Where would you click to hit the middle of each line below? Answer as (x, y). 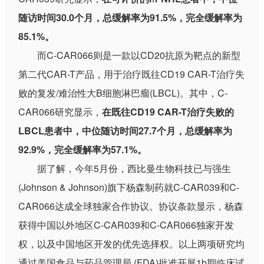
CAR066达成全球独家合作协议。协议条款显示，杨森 (131, 206)
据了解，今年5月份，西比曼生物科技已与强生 (134, 169)
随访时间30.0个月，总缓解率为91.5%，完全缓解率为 (130, 18)
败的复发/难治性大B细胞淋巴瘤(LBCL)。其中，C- (123, 93)
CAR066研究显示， (60, 112)
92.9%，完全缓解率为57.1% (78, 150)
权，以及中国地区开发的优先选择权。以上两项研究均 (131, 244)
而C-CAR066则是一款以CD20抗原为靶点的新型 (139, 55)
